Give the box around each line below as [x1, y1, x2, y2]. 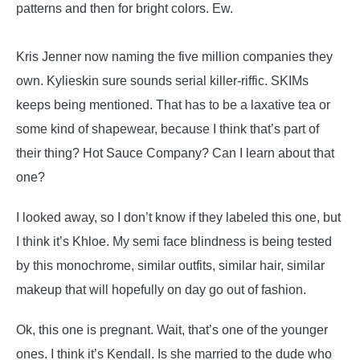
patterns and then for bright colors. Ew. [16, 2, 233, 15]
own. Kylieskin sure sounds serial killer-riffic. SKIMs [16, 74, 309, 88]
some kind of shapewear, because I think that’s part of [16, 122, 319, 136]
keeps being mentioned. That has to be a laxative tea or [16, 98, 330, 112]
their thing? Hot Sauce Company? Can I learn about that [16, 146, 334, 160]
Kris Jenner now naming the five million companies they [16, 50, 333, 63]
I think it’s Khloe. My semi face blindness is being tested [16, 235, 332, 248]
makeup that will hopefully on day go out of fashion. [16, 283, 306, 297]
